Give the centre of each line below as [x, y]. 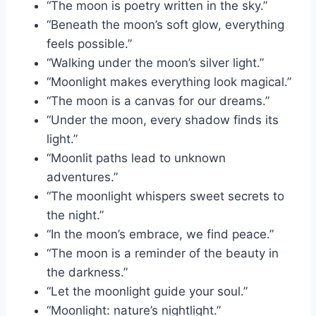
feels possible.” [89, 43]
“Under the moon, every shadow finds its [163, 120]
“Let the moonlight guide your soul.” [147, 291]
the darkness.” [87, 272]
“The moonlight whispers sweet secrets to [165, 196]
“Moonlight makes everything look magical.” [169, 81]
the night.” [75, 215]
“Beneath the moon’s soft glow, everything [165, 24]
